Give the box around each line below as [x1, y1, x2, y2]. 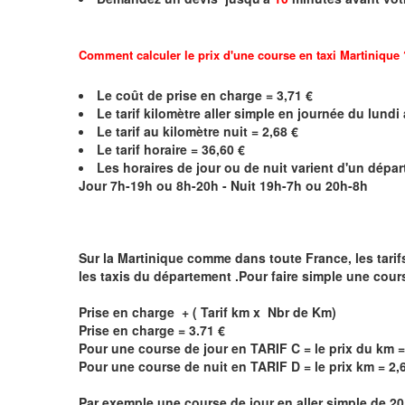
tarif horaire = [112, 139, 202, 158]
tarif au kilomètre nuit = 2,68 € [116, 121, 298, 140]
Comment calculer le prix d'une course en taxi [79, 45, 340, 63]
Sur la [79, 248, 118, 267]
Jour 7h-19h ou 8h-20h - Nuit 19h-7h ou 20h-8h [79, 175, 368, 194]
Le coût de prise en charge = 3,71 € [97, 85, 313, 104]
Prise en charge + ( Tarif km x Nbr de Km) [79, 302, 340, 321]
